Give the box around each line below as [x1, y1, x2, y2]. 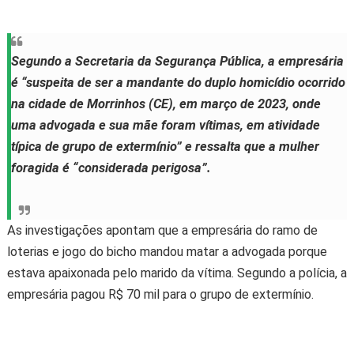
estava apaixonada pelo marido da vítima [6, 265, 232, 281]
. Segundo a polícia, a [231, 265, 347, 281]
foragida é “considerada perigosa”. [10, 160, 211, 175]
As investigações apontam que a [6, 223, 191, 238]
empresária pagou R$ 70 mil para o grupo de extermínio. [6, 287, 314, 302]
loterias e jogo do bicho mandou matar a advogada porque [6, 244, 327, 259]
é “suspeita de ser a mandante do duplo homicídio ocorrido [10, 75, 345, 90]
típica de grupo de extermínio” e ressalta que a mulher [10, 139, 319, 154]
